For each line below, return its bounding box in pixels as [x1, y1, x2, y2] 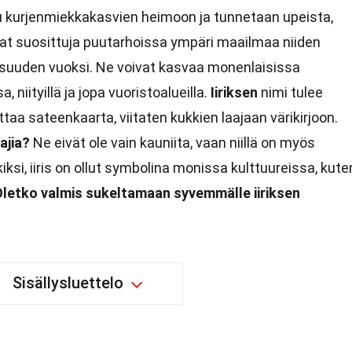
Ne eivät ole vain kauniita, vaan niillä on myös [30, 134, 315, 151]
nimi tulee [258, 84, 323, 101]
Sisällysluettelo [13, 273, 123, 292]
